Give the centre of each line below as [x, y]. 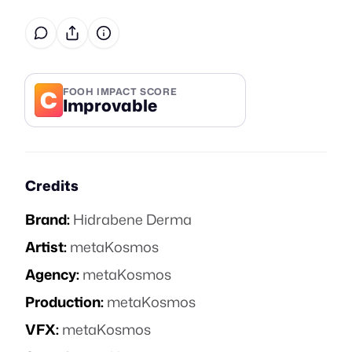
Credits [52, 185]
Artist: [46, 247]
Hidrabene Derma [132, 219]
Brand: [48, 219]
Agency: [52, 274]
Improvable [110, 105]
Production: [64, 302]
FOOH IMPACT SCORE [120, 91]
